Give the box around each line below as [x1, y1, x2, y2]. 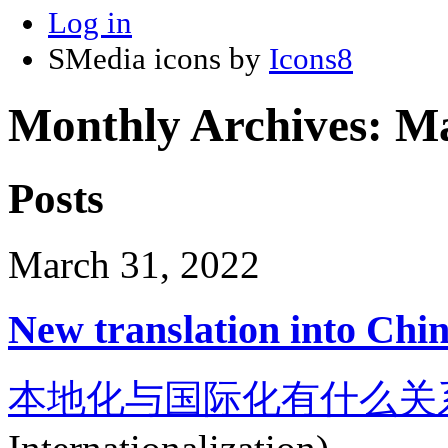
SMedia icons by [48, 40, 269, 76]
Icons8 [269, 40, 353, 76]
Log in [48, 4, 132, 40]
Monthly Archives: [8, 99, 395, 152]
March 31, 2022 [8, 243, 260, 287]
